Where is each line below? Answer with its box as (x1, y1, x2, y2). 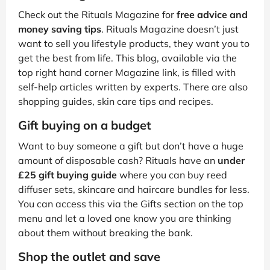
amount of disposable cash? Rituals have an (18, 154, 218, 167)
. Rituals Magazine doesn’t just (101, 23, 239, 36)
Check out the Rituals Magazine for (18, 8, 177, 21)
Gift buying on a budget (18, 118, 151, 133)
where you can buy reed (117, 169, 227, 181)
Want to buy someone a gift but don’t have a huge (18, 140, 243, 152)
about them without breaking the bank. (18, 227, 193, 239)
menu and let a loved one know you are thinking (18, 212, 231, 225)
